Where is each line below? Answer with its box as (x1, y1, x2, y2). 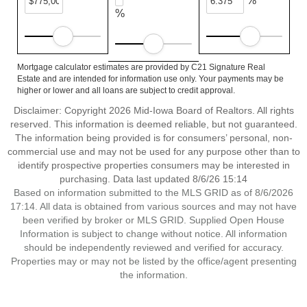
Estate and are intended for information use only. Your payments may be (17, 74, 284, 84)
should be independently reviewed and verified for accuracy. (23, 242, 284, 253)
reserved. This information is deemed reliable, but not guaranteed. (10, 119, 297, 130)
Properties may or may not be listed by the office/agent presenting (10, 256, 297, 267)
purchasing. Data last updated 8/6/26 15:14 (60, 173, 247, 184)
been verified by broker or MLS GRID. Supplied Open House (23, 214, 284, 225)
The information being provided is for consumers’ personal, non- (14, 132, 293, 143)
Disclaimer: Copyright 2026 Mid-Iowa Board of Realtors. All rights (13, 105, 294, 116)
